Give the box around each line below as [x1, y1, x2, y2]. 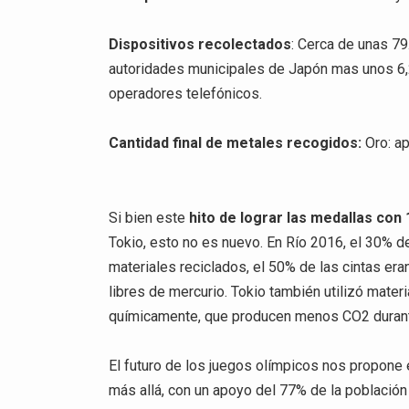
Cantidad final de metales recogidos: [109, 134, 362, 152]
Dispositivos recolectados [109, 36, 292, 54]
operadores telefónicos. [109, 85, 263, 103]
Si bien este [109, 208, 190, 226]
